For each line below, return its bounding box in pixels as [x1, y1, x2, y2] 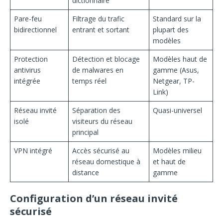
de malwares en [72, 65, 123, 75]
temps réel [72, 76, 107, 86]
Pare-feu [14, 14, 42, 24]
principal [72, 127, 99, 137]
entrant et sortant [72, 25, 129, 35]
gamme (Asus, [153, 65, 199, 75]
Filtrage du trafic [72, 14, 124, 24]
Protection [14, 54, 48, 64]
